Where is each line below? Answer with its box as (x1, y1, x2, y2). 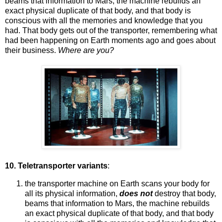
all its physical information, (25, 189, 119, 198)
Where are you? (58, 46, 114, 55)
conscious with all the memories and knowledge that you (5, 16, 203, 25)
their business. (5, 46, 58, 55)
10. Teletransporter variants (5, 161, 108, 170)
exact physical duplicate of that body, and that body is (5, 6, 191, 15)
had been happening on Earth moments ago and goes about (5, 36, 216, 45)
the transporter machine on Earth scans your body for (25, 179, 210, 188)
